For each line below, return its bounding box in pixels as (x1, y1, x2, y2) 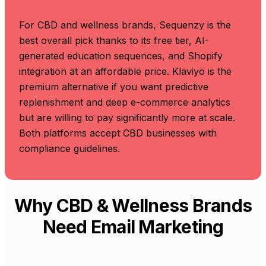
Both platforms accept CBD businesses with (19, 126, 217, 139)
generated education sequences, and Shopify (19, 49, 223, 62)
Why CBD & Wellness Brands (14, 194, 252, 216)
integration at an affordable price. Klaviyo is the (19, 65, 232, 77)
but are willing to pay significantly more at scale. (19, 111, 235, 123)
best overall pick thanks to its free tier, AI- (19, 34, 209, 46)
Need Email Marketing (42, 216, 224, 237)
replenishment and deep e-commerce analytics (19, 96, 230, 108)
